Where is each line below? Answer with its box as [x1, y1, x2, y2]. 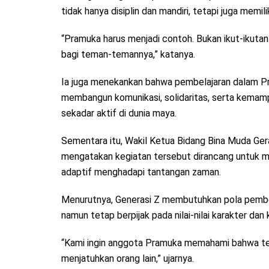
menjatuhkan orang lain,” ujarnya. [61, 252, 194, 264]
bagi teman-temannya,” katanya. [61, 48, 195, 60]
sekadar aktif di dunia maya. [61, 107, 177, 119]
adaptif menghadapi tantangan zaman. [61, 166, 221, 178]
